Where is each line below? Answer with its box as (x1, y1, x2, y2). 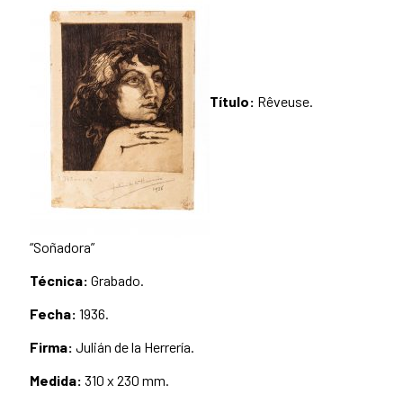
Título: (210, 93, 255, 111)
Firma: (30, 338, 73, 356)
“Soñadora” (30, 238, 94, 256)
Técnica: (30, 272, 88, 290)
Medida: (30, 372, 82, 390)
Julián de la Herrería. (73, 338, 194, 356)
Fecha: (30, 305, 76, 323)
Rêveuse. (255, 93, 313, 111)
